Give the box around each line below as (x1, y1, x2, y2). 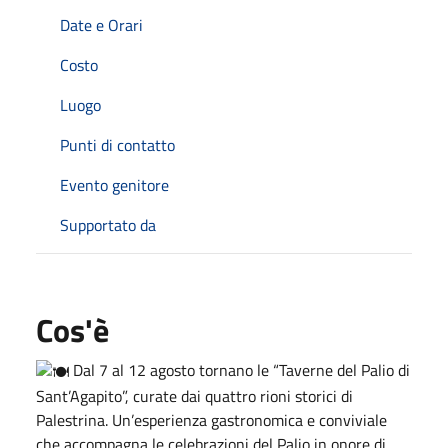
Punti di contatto (60, 133, 175, 158)
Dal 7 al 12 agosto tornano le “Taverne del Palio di (69, 358, 410, 383)
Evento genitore (60, 173, 169, 198)
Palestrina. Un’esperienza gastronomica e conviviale (36, 408, 387, 433)
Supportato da (60, 213, 156, 238)
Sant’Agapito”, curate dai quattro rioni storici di (36, 384, 353, 409)
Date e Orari (60, 13, 143, 38)
